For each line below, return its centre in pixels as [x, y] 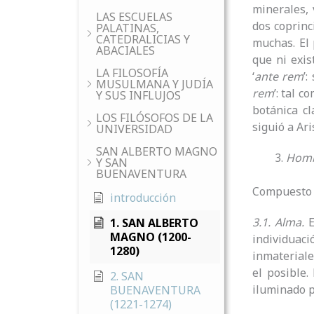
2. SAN [127, 276]
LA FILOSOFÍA [132, 73]
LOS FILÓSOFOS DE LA [155, 118]
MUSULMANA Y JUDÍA [155, 84]
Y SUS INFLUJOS [138, 95]
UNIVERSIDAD [134, 129]
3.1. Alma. [279, 223]
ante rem [279, 76]
